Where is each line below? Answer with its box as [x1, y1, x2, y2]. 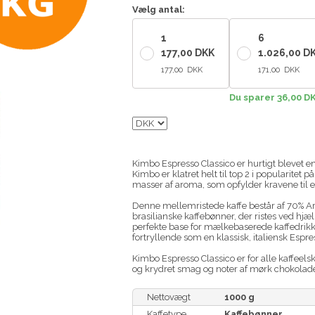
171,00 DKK [257, 65, 300, 75]
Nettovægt [146, 292, 191, 303]
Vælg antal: [131, 4, 185, 15]
